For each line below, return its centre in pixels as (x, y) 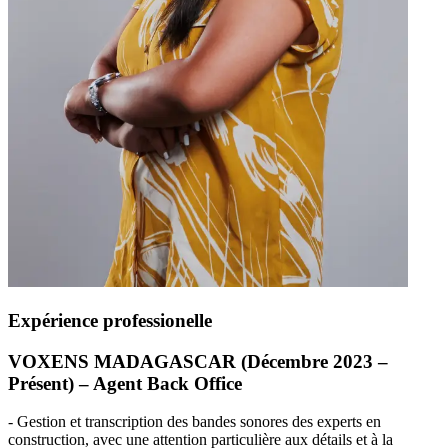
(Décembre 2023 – (312, 361)
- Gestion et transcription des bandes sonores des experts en (194, 422)
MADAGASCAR (165, 361)
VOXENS (48, 361)
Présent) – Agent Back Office (125, 383)
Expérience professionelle (110, 320)
